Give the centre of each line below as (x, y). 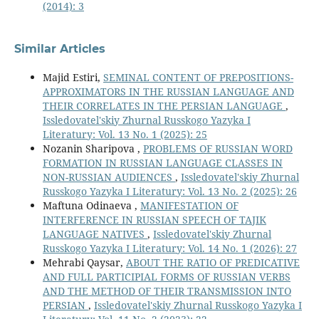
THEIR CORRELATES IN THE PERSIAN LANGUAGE (164, 105)
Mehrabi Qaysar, (84, 262)
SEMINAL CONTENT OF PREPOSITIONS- (198, 77)
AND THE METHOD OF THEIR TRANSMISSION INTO (167, 291)
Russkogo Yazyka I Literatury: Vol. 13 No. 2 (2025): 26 (169, 191)
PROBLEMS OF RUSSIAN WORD (218, 148)
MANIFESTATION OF (189, 205)
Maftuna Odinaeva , (91, 205)
